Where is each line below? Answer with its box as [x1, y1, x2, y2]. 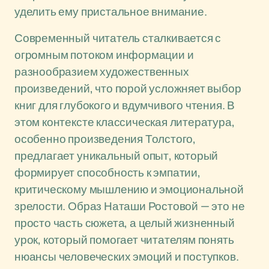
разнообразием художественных [14, 64, 189, 79]
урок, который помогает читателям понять [14, 232, 234, 247]
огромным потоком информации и [14, 47, 194, 62]
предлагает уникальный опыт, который [14, 148, 219, 163]
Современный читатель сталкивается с [14, 30, 222, 46]
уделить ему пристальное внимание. [14, 4, 207, 19]
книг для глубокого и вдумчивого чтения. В [14, 97, 235, 113]
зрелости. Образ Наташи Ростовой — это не [14, 198, 245, 214]
